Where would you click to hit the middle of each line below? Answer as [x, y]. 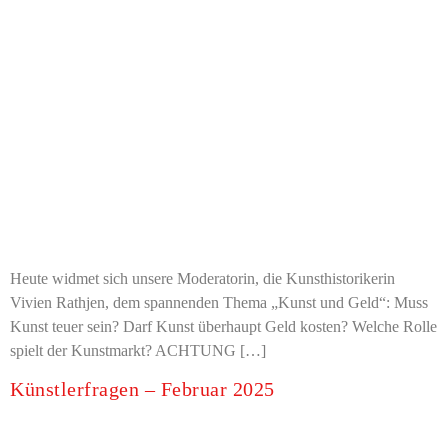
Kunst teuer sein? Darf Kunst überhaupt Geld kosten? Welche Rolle [223, 326]
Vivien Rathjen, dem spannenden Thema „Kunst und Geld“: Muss [219, 302]
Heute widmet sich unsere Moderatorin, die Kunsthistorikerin [202, 278]
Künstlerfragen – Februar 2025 [142, 388]
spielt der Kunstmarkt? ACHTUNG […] [138, 350]
